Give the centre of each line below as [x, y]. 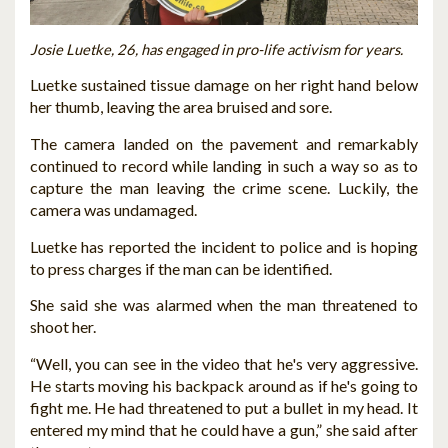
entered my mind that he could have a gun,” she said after [224, 430]
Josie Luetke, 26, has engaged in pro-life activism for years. [218, 49]
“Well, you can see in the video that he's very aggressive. [224, 364]
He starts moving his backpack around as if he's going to [224, 386]
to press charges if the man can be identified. [181, 268]
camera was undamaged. [113, 210]
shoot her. [63, 327]
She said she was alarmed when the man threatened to [224, 305]
